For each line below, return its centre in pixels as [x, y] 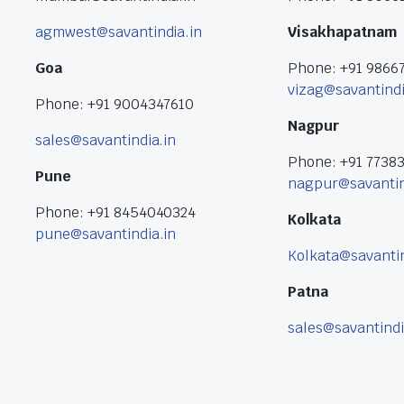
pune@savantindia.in [106, 234]
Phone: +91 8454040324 [116, 213]
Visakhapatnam [343, 32]
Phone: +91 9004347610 [115, 105]
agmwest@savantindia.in [119, 32]
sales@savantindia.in [106, 141]
